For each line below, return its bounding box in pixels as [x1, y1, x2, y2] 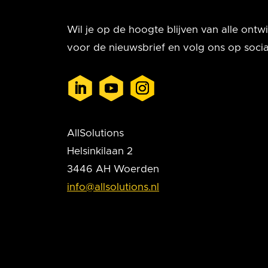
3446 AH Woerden [67, 164, 159, 175]
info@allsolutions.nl [67, 182, 159, 193]
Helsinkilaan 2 [67, 146, 133, 157]
